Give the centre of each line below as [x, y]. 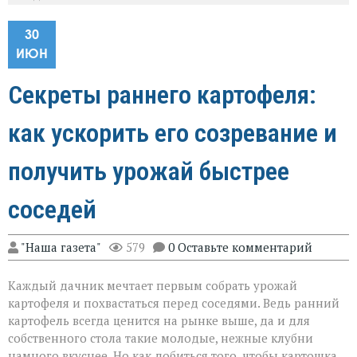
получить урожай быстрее [149, 171]
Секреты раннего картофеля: [162, 94]
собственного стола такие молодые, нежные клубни [161, 337]
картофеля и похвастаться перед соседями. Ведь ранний [174, 302]
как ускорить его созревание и [173, 133]
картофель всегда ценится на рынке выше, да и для [159, 320]
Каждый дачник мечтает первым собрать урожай [153, 285]
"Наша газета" [61, 247]
